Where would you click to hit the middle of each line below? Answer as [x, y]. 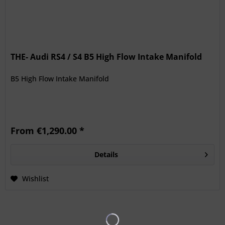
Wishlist [36, 179]
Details [106, 155]
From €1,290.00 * [48, 131]
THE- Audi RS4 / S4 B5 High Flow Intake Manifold [106, 57]
